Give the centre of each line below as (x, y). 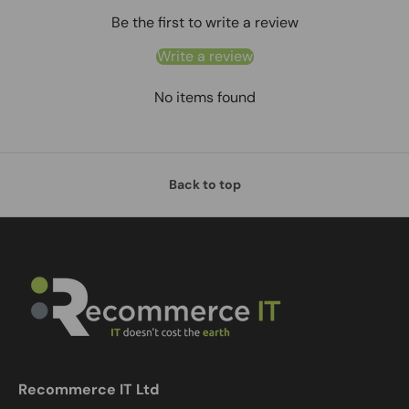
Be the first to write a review (204, 22)
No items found (204, 97)
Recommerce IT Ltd (89, 390)
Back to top (204, 185)
